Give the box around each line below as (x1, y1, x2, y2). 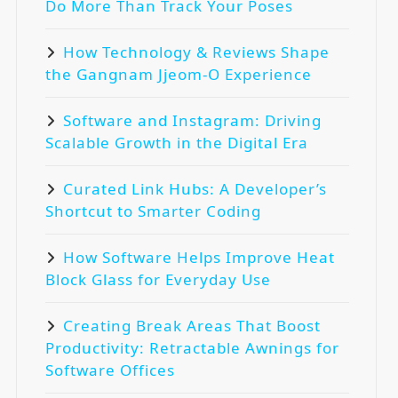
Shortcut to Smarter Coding (45, 200, 261, 221)
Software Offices (45, 359, 175, 380)
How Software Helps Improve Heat (63, 246, 335, 267)
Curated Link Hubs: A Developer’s (63, 178, 327, 199)
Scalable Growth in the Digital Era (45, 131, 308, 153)
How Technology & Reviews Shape (63, 41, 330, 62)
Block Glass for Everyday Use (45, 268, 271, 290)
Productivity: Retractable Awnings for (45, 337, 339, 358)
